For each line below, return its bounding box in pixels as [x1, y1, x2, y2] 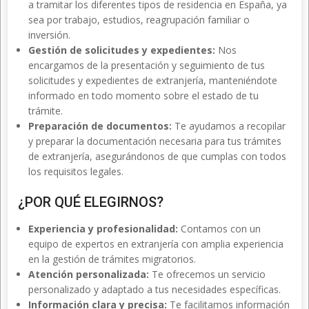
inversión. [28, 28, 70, 41]
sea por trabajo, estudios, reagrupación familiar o [28, 13, 250, 26]
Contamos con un [178, 222, 261, 235]
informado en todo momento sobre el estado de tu [28, 89, 259, 102]
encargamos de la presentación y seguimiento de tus [28, 59, 265, 72]
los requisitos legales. [28, 165, 123, 178]
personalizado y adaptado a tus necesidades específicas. [28, 283, 281, 296]
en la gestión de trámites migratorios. [28, 252, 196, 266]
